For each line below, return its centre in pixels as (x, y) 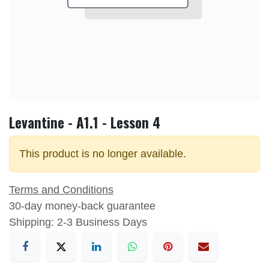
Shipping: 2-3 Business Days (78, 222)
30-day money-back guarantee (82, 206)
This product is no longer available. (103, 154)
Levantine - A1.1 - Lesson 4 (85, 123)
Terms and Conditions (61, 190)
